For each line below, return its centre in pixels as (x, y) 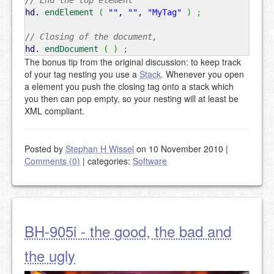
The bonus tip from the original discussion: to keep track (133, 62)
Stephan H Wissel (100, 149)
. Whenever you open (202, 74)
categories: (109, 161)
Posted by (45, 149)
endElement (69, 13)
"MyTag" (165, 13)
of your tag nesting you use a (82, 74)
